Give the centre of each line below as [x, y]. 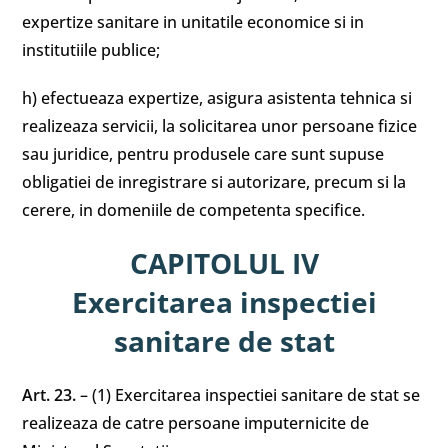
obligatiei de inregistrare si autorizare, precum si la [214, 182]
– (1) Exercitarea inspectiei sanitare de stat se [250, 395]
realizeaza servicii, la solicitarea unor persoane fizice [220, 126]
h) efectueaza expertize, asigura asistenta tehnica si [217, 98]
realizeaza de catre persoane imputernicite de [196, 423]
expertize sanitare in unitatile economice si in [193, 22]
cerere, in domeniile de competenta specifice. [194, 210]
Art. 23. [51, 395]
